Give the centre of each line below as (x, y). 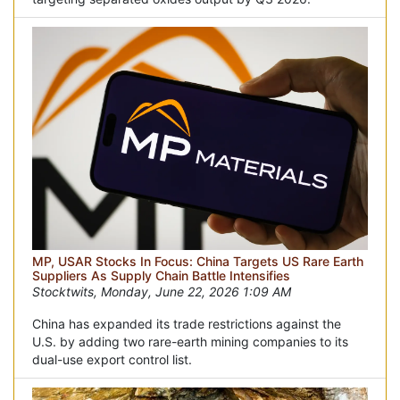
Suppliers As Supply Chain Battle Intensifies (161, 276)
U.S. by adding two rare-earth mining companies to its (190, 342)
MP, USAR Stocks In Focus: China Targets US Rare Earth (198, 262)
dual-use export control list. (112, 360)
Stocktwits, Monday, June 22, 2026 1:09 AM (162, 292)
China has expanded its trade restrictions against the (187, 324)
